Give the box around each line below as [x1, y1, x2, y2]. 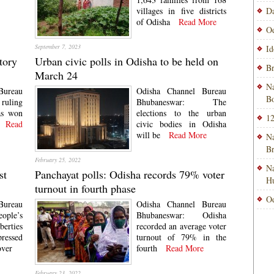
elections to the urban [136, 107, 226, 119]
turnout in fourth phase [35, 181, 136, 196]
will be [136, 129, 161, 141]
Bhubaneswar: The [136, 96, 226, 108]
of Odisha [136, 16, 171, 28]
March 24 [35, 68, 78, 83]
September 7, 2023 [35, 42, 81, 51]
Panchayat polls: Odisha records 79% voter [35, 167, 225, 182]
